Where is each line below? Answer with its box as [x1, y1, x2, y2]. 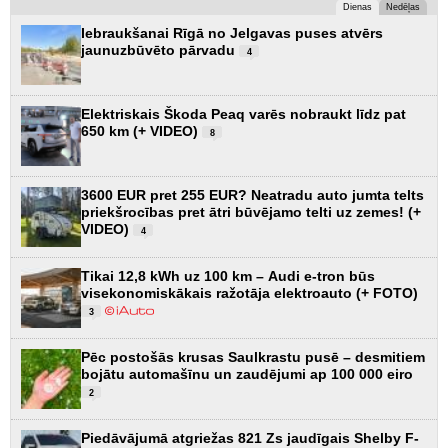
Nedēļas [386, 2, 420, 12]
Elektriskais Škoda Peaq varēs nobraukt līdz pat [81, 106, 406, 122]
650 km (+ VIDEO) [81, 123, 202, 139]
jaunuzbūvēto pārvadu [81, 42, 239, 58]
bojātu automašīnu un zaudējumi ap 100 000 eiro [81, 366, 413, 382]
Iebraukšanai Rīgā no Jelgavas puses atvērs [81, 25, 383, 41]
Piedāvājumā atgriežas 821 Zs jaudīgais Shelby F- [81, 430, 419, 446]
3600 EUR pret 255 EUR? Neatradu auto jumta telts [81, 187, 424, 203]
